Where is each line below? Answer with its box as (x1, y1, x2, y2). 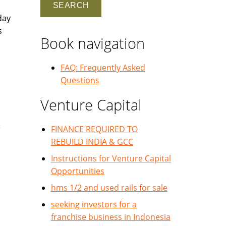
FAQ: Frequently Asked (61, 62, 145, 73)
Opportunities (50, 165, 104, 177)
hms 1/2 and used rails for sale (50, 182, 167, 193)
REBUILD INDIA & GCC (50, 136, 133, 147)
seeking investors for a (50, 199, 137, 210)
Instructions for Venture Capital (50, 153, 171, 164)
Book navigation (40, 33, 145, 53)
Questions (61, 75, 99, 86)
